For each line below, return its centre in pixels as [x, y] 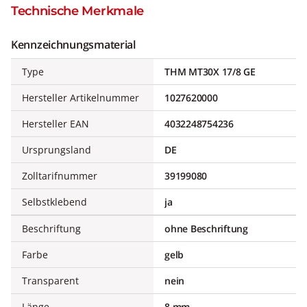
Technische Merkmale [77, 11]
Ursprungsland [57, 150]
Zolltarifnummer [60, 176]
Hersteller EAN [56, 124]
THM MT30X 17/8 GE [210, 72]
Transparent [50, 281]
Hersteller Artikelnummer [81, 98]
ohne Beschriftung [206, 229]
